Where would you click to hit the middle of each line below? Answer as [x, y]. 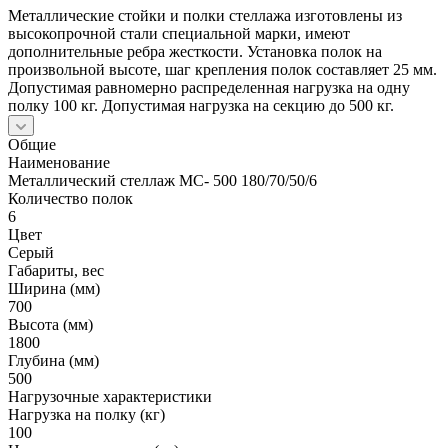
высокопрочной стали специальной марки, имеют [179, 33]
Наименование [59, 162]
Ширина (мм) [54, 288]
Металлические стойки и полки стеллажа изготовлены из [205, 15]
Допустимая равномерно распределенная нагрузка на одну [209, 87]
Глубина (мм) [53, 360]
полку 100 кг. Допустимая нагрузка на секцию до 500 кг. [201, 105]
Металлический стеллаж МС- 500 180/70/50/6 [162, 180]
